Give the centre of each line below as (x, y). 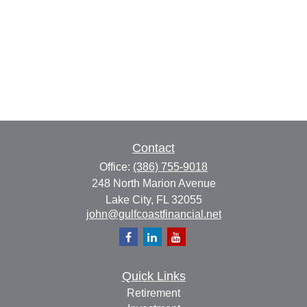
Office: (116, 167)
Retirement (153, 293)
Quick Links (153, 276)
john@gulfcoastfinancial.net (153, 214)
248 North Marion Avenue (153, 183)
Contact (153, 148)
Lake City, (129, 200)
